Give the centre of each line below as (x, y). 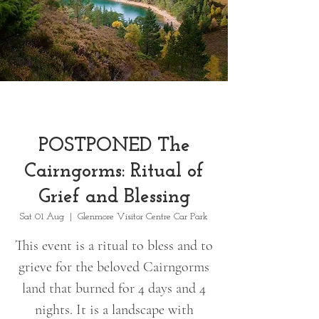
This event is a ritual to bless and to (114, 245)
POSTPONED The (114, 146)
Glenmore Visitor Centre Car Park (143, 216)
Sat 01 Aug (42, 216)
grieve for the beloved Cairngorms (114, 267)
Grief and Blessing (114, 197)
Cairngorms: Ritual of (114, 171)
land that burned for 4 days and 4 (114, 288)
